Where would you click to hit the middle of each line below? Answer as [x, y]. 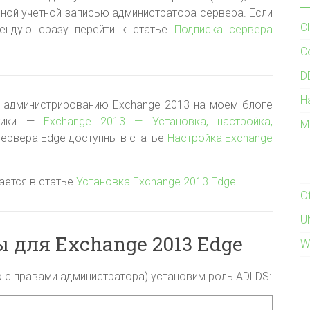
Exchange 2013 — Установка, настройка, [158, 121]
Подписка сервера [224, 29]
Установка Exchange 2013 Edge [156, 182]
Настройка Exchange [220, 138]
